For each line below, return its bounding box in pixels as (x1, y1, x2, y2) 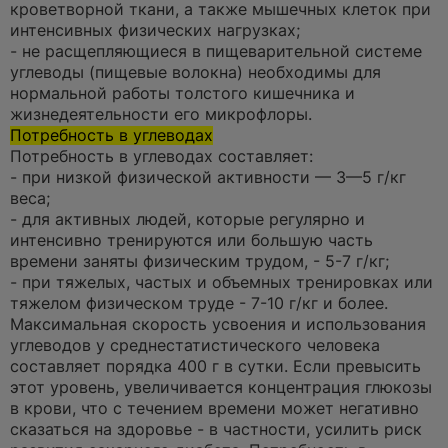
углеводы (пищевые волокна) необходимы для (10, 63, 381, 83)
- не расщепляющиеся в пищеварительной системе (10, 42, 422, 62)
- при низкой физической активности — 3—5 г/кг (10, 168, 406, 188)
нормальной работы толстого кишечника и (10, 84, 355, 104)
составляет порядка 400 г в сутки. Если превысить (10, 357, 421, 377)
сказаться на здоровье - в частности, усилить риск (10, 420, 422, 440)
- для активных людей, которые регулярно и (10, 210, 365, 230)
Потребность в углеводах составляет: (10, 147, 313, 167)
